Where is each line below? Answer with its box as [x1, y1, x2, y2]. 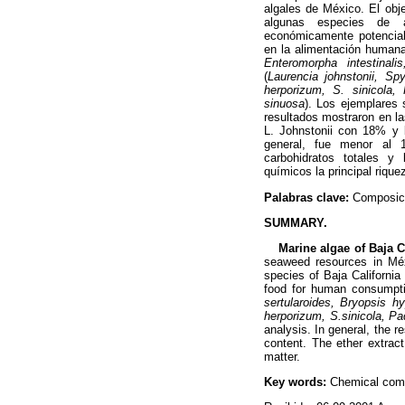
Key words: [264, 375, 326, 390]
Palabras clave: [264, 190, 353, 204]
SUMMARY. [264, 215, 327, 230]
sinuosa [264, 97, 305, 111]
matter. [264, 349, 300, 363]
